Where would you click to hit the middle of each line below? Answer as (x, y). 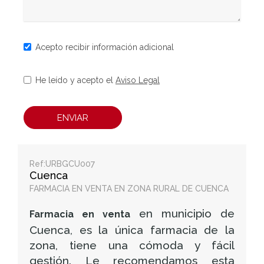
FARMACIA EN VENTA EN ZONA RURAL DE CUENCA (129, 189)
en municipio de (182, 214)
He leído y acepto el (75, 80)
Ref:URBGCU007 (62, 164)
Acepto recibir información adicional (105, 47)
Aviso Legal (138, 80)
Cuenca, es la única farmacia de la (132, 230)
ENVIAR (73, 118)
